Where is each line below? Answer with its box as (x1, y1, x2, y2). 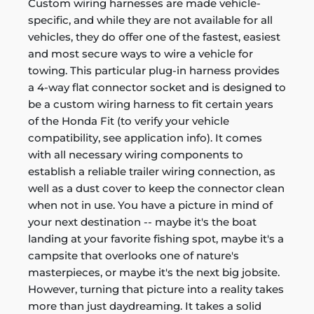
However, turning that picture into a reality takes (28, 282, 284, 296)
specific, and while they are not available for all (28, 13, 273, 27)
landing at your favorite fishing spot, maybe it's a (28, 232, 284, 245)
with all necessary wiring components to (28, 148, 243, 161)
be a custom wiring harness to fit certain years (28, 97, 273, 111)
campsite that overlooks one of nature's (28, 249, 239, 262)
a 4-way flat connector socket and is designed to (28, 81, 286, 94)
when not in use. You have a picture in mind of (28, 198, 273, 212)
